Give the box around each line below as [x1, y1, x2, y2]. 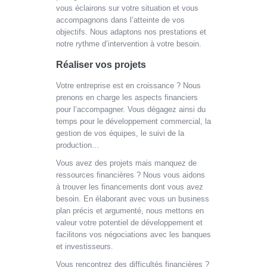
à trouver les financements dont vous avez [56, 182, 203, 191]
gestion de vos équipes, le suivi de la [56, 129, 184, 138]
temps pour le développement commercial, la [56, 117, 211, 126]
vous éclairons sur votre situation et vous [56, 4, 198, 13]
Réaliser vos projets [56, 60, 146, 70]
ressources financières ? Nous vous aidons [56, 170, 205, 179]
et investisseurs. [56, 242, 113, 251]
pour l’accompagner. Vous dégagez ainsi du [56, 105, 206, 114]
